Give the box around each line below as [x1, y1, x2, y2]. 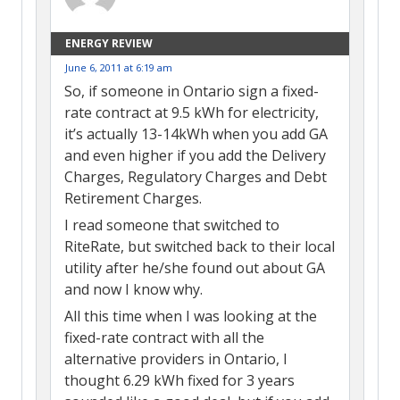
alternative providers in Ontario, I [64, 348, 287, 369]
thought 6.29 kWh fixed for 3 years [64, 370, 295, 390]
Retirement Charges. [64, 187, 202, 208]
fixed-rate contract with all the [64, 327, 264, 347]
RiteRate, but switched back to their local [64, 236, 335, 256]
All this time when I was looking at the [64, 305, 317, 326]
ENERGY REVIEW [65, 35, 153, 51]
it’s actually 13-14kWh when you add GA [64, 123, 328, 144]
